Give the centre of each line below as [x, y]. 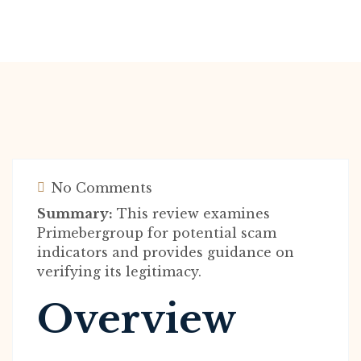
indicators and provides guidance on [166, 252]
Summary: [75, 214]
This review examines [191, 214]
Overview [137, 319]
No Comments [100, 188]
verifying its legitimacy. [119, 272]
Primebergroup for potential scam [157, 233]
